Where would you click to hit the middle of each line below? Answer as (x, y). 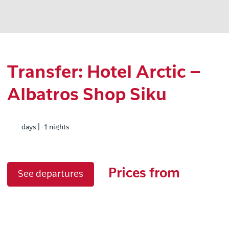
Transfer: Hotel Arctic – (104, 73)
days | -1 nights (45, 127)
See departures (51, 174)
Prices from (144, 174)
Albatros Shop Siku (87, 96)
